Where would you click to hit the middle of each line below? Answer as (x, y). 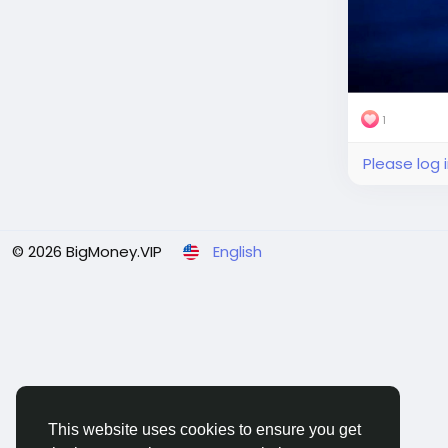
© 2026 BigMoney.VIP (87, 251)
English (237, 251)
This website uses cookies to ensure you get (204, 430)
